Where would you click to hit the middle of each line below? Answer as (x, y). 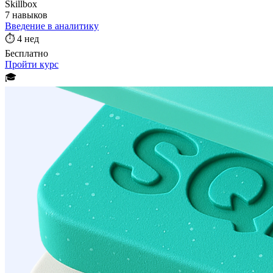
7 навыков (26, 15)
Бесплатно (27, 53)
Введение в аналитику (52, 26)
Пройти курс (32, 64)
